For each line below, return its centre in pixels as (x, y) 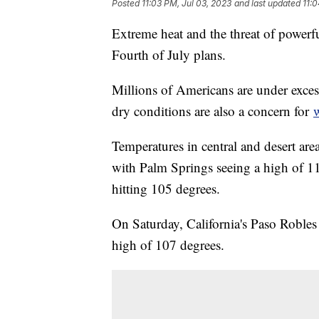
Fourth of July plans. (169, 54)
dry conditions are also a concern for (213, 110)
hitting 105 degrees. (166, 188)
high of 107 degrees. (168, 244)
